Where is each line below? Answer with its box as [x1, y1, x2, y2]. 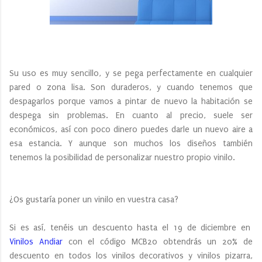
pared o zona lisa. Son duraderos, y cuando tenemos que [9, 82, 253, 92]
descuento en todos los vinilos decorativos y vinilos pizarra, [9, 250, 253, 261]
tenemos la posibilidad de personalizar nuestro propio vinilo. [9, 152, 235, 163]
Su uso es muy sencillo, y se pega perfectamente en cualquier [9, 68, 253, 78]
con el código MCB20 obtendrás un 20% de [62, 236, 253, 247]
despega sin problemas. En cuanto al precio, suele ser [9, 110, 253, 120]
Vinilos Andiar [9, 236, 63, 247]
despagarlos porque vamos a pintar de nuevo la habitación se [9, 96, 253, 106]
